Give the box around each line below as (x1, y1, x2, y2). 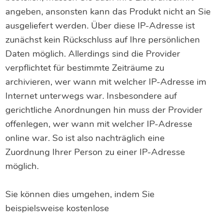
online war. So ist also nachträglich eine (5, 132, 165, 145)
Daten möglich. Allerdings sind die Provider (5, 47, 181, 61)
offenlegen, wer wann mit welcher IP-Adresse (5, 118, 193, 131)
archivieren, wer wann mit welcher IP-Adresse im (5, 76, 207, 89)
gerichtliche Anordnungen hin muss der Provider (5, 104, 203, 117)
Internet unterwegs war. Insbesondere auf (5, 90, 177, 103)
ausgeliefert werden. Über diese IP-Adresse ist (5, 19, 195, 32)
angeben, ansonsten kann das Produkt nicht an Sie (5, 5, 211, 18)
